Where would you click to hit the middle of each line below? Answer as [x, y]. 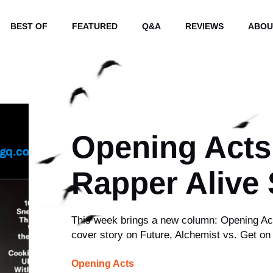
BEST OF [29, 26]
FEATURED [94, 26]
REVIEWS [204, 26]
